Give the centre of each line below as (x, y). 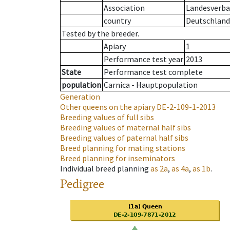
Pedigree (82, 184)
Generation (80, 97)
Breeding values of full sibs (107, 117)
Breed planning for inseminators (118, 158)
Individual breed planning (104, 169)
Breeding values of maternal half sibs (126, 128)
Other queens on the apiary (108, 107)
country (117, 21)
